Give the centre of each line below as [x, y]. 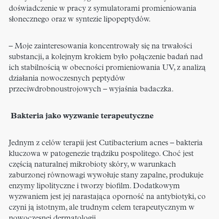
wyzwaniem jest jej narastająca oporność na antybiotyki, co [107, 197]
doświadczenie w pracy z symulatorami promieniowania [103, 9]
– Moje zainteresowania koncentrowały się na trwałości [100, 47]
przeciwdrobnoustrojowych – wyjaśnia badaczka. [91, 90]
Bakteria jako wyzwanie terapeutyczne [82, 117]
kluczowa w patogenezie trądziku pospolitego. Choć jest [101, 154]
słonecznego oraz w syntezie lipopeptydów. [80, 20]
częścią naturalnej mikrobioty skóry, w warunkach [92, 165]
